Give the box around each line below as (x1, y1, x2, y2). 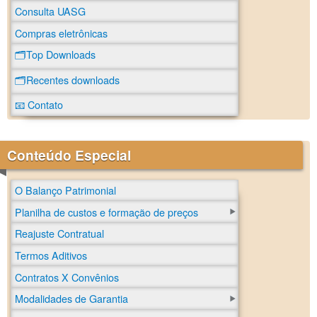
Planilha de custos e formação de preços (15, 204, 198, 219)
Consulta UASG (15, 3, 86, 18)
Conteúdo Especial (7, 144, 131, 165)
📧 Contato (15, 97, 63, 113)
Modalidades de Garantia (15, 291, 128, 306)
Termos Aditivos (15, 247, 87, 263)
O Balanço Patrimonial (15, 183, 116, 198)
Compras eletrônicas (15, 25, 108, 40)
